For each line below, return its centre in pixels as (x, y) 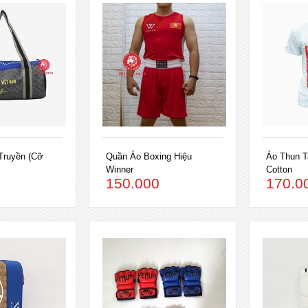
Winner (120, 170)
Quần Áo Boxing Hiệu (149, 157)
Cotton (279, 170)
